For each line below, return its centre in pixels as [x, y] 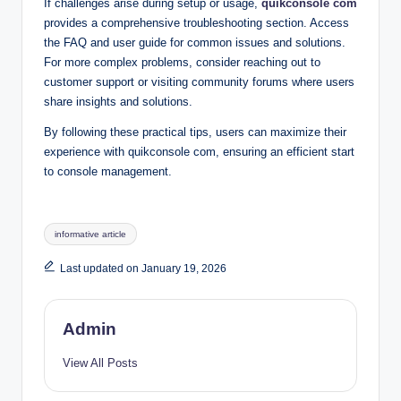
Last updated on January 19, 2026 [143, 269]
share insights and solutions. [118, 102]
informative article [91, 234]
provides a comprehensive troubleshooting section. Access [196, 23]
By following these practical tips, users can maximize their [195, 132]
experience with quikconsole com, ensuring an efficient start [199, 152]
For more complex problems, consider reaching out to [182, 63]
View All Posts [100, 363]
